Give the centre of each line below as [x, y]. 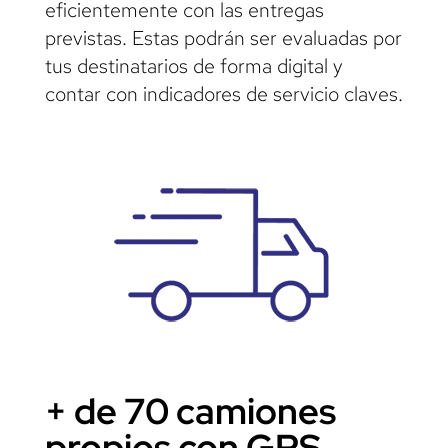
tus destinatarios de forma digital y [193, 65]
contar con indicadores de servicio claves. [223, 93]
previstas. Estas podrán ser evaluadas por [223, 37]
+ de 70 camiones [190, 410]
